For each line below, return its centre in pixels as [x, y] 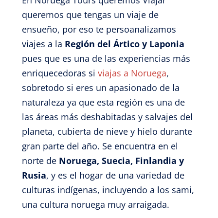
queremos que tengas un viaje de [90, 15]
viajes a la [43, 44]
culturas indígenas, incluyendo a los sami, [108, 190]
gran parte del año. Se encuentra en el [100, 146]
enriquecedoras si [58, 73]
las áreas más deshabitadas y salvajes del [107, 117]
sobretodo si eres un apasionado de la [100, 88]
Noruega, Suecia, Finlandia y [121, 161]
